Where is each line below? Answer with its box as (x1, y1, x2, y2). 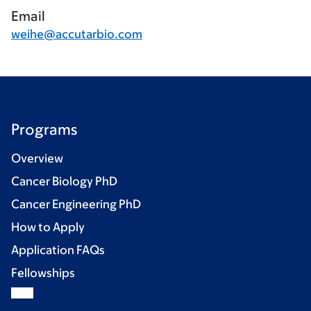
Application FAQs (11, 243, 105, 257)
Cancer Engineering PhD (11, 197, 141, 211)
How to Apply (11, 220, 85, 234)
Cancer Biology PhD (11, 174, 117, 188)
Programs (11, 121, 77, 138)
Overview (11, 151, 63, 165)
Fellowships (11, 266, 75, 280)
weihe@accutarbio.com (11, 27, 142, 41)
